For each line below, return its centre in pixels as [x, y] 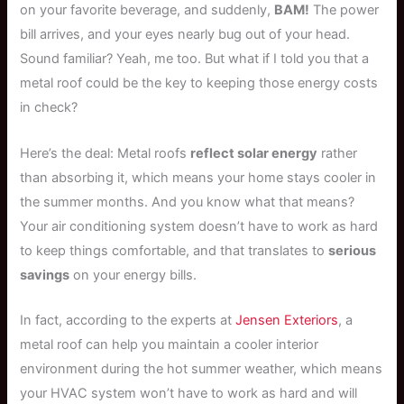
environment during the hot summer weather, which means [202, 369]
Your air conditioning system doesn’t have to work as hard [199, 226]
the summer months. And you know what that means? [188, 202]
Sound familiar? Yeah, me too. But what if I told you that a [195, 59]
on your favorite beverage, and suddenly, [147, 10]
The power [344, 10]
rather [338, 153]
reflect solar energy [254, 153]
